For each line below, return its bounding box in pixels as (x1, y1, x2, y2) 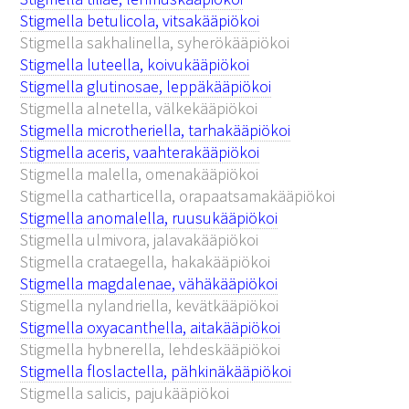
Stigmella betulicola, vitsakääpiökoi (20, 9, 260, 31)
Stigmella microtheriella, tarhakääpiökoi (20, 119, 291, 141)
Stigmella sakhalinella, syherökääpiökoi (20, 31, 290, 53)
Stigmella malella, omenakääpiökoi (20, 163, 259, 184)
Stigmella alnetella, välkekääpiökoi (20, 97, 258, 119)
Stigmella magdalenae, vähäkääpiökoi (20, 272, 278, 294)
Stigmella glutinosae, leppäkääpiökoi (20, 75, 272, 97)
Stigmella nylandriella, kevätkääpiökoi (20, 294, 279, 316)
